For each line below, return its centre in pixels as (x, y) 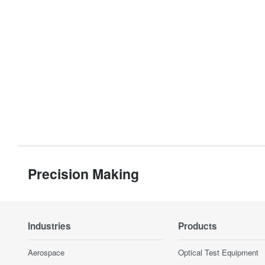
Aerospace (46, 252)
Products (198, 226)
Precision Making (83, 174)
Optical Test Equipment (218, 252)
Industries (49, 226)
